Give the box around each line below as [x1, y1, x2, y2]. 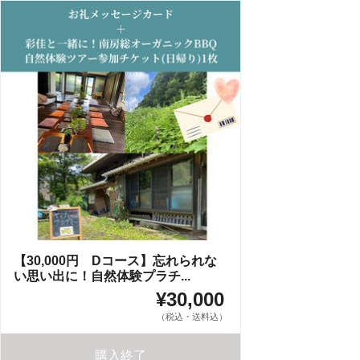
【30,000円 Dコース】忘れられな [14, 254, 217, 268]
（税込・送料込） [157, 312, 227, 321]
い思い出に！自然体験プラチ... [14, 269, 190, 283]
